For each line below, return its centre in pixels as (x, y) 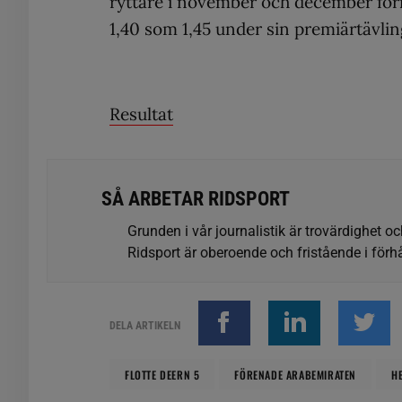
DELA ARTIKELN (145, 326)
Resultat (141, 114)
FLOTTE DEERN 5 (162, 375)
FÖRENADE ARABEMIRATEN (296, 375)
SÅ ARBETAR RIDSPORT (196, 199)
